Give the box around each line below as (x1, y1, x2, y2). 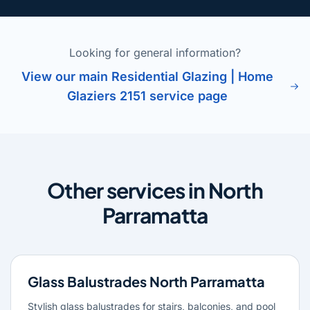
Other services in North (47, 176, 263, 203)
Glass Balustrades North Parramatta (28, 272, 265, 290)
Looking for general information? (69, 45, 241, 60)
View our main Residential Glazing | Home (21, 69, 274, 84)
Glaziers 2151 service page (67, 88, 228, 103)
